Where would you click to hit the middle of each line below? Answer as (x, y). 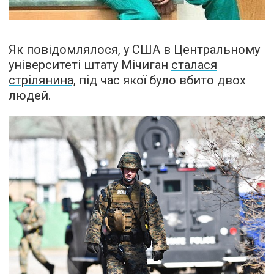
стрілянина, (42, 80)
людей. (30, 96)
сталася (194, 65)
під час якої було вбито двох (161, 80)
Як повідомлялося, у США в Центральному (134, 50)
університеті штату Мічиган (90, 65)
